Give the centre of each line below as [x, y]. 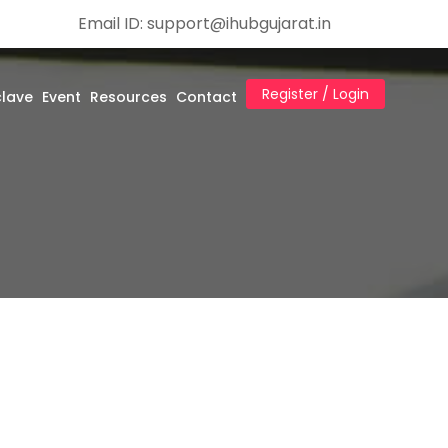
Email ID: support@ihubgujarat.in [204, 23]
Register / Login [315, 93]
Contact [206, 96]
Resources [128, 96]
